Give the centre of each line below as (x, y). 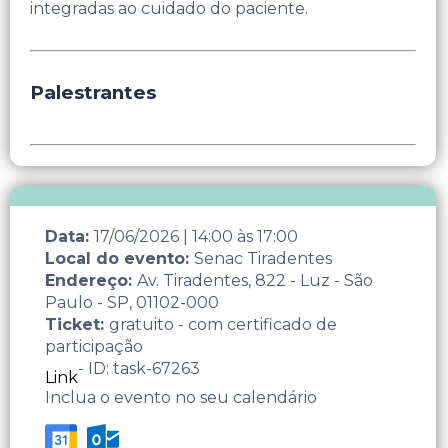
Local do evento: (119, 258)
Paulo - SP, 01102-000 (132, 302)
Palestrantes (93, 92)
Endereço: (91, 280)
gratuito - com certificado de (223, 324)
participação (94, 346)
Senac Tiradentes (263, 258)
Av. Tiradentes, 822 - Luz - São (255, 280)
